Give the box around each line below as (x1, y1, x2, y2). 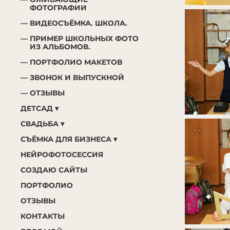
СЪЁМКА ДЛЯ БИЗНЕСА (21, 134, 111, 144)
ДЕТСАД (21, 103, 53, 113)
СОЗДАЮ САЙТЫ (21, 165, 87, 175)
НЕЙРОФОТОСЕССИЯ (21, 149, 103, 159)
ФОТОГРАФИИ (29, 3, 87, 12)
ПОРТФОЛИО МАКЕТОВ (29, 57, 122, 67)
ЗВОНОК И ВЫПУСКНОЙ (29, 72, 124, 82)
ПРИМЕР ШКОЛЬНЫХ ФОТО (29, 33, 139, 43)
